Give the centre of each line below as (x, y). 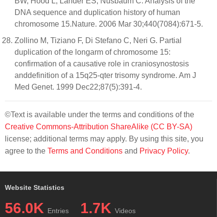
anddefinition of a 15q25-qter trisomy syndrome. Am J (105, 75)
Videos (125, 211)
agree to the (26, 151)
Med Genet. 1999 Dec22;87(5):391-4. (78, 87)
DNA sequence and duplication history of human (97, 12)
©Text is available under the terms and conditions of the (100, 115)
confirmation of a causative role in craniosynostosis (102, 64)
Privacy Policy (164, 151)
